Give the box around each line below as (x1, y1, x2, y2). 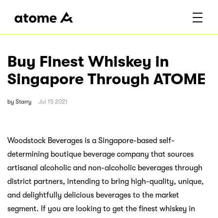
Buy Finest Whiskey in (7, 53, 169, 71)
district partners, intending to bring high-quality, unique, (7, 177, 204, 186)
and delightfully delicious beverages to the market (7, 190, 179, 200)
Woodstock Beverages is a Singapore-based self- (7, 136, 175, 145)
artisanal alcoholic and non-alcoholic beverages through (7, 163, 202, 172)
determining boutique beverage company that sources (7, 149, 194, 159)
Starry (16, 98, 32, 105)
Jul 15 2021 (38, 98, 68, 105)
